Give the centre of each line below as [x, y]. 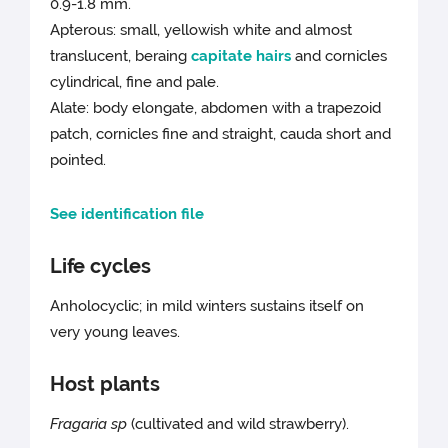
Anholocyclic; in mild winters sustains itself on [207, 306]
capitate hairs [241, 56]
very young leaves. [115, 332]
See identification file [127, 214]
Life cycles [101, 266]
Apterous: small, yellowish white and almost [201, 30]
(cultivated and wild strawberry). [240, 424]
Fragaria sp [91, 424]
